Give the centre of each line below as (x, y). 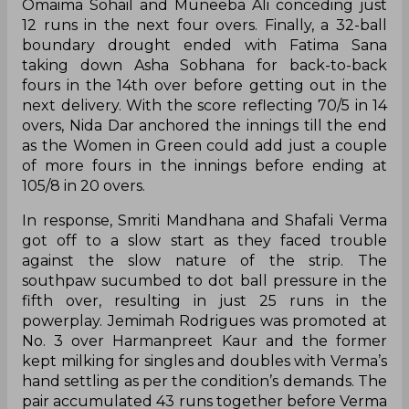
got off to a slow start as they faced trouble (204, 240)
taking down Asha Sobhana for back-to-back (204, 65)
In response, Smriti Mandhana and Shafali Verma (204, 220)
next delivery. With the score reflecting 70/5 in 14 (204, 105)
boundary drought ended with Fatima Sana (204, 45)
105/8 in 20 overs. (84, 185)
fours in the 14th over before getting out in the (204, 85)
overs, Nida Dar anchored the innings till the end (204, 125)
